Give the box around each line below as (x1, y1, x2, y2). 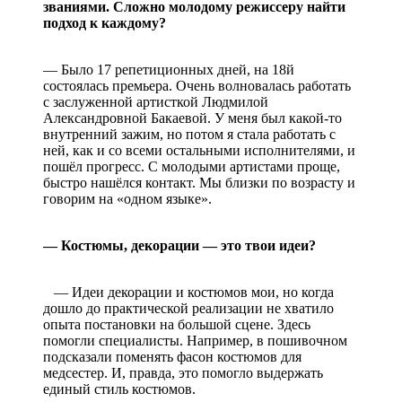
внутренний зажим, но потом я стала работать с (43, 126, 336, 142)
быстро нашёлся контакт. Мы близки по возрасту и (43, 174, 355, 190)
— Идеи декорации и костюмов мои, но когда (43, 284, 334, 300)
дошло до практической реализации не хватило (43, 300, 334, 316)
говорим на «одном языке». (43, 190, 212, 206)
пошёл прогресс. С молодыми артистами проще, (43, 158, 340, 174)
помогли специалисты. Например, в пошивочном (43, 332, 347, 348)
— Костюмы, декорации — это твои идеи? (43, 237, 316, 253)
